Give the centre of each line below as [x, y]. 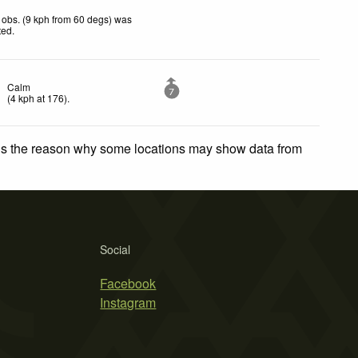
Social [115, 249]
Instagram [128, 302]
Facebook [128, 283]
